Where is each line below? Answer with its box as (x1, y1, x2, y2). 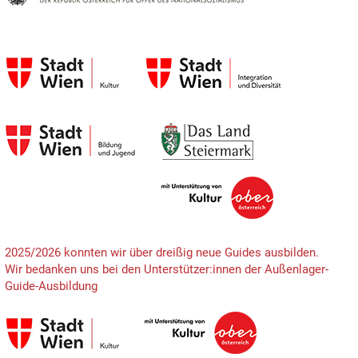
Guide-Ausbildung (4, 278, 97, 293)
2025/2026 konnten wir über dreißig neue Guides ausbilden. (4, 245, 319, 260)
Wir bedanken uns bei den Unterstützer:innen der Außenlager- (4, 261, 328, 276)
